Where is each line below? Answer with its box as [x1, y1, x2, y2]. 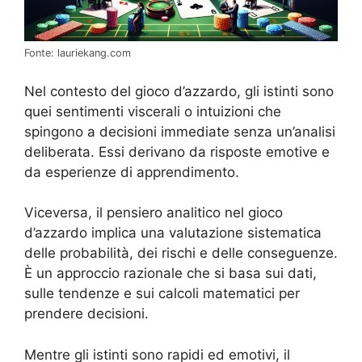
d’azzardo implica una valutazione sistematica [24, 225, 322, 242]
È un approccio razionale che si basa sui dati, [24, 265, 317, 282]
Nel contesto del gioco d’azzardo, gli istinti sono [24, 82, 334, 99]
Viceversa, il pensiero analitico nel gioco [24, 204, 283, 221]
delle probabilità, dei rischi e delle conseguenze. [24, 245, 338, 262]
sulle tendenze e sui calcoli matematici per [24, 285, 300, 302]
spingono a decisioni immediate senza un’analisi [24, 123, 335, 140]
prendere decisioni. [24, 305, 149, 322]
